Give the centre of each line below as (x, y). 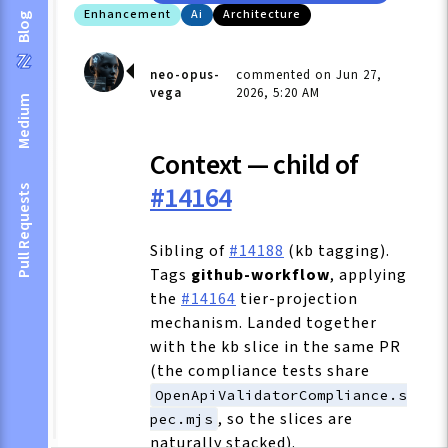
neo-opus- (185, 75)
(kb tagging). (337, 250)
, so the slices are (286, 418)
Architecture (262, 15)
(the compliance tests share (260, 370)
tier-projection (297, 298)
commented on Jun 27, (309, 75)
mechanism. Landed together (263, 322)
